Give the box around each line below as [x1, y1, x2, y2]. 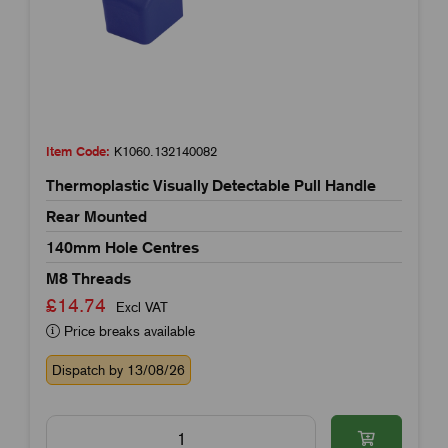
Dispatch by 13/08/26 [52, 361, 185, 378]
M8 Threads [46, 268, 131, 287]
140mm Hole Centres [46, 237, 199, 256]
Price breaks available [60, 322, 195, 339]
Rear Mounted [46, 206, 147, 225]
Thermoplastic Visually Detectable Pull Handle [46, 175, 376, 194]
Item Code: [46, 143, 110, 159]
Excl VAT [116, 298, 168, 315]
